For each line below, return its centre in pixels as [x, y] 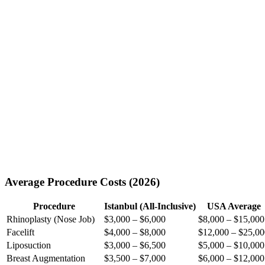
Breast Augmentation [46, 258]
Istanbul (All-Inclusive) [150, 206]
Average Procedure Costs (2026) [82, 182]
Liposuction [29, 245]
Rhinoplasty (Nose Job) [51, 219]
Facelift [20, 232]
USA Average [234, 206]
